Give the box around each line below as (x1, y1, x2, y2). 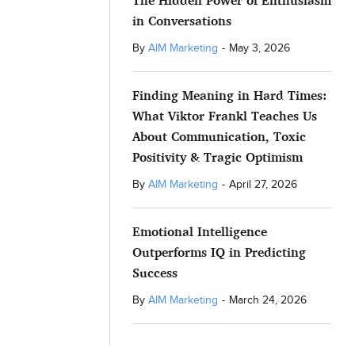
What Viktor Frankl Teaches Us (132, 108, 317, 124)
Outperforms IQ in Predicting (132, 244, 306, 260)
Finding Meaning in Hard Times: (132, 87, 326, 103)
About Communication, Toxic (132, 128, 306, 144)
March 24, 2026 (228, 294, 307, 307)
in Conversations (132, 13, 231, 29)
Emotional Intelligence (132, 223, 267, 239)
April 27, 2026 (228, 178, 297, 191)
